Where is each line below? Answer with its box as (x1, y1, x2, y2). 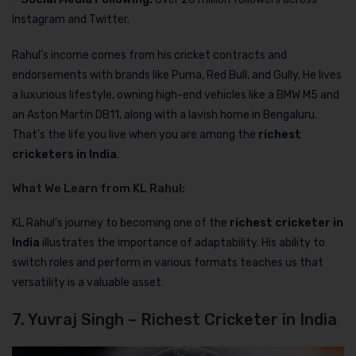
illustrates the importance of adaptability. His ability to (40, 235, 325, 250)
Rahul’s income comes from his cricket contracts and (12, 48, 287, 62)
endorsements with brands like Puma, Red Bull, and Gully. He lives (12, 68, 342, 82)
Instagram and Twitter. (12, 12, 130, 26)
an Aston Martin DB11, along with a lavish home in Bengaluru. (12, 107, 317, 122)
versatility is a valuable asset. (12, 275, 164, 289)
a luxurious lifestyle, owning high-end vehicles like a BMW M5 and (12, 87, 339, 102)
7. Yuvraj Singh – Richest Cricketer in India (12, 309, 337, 329)
